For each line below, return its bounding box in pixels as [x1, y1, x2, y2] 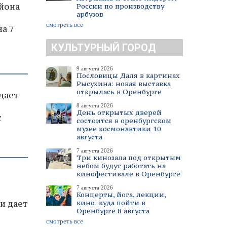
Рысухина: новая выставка [77, 79, 171, 88]
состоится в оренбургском [77, 116, 171, 125]
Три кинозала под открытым [77, 153, 181, 162]
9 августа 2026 [77, 65, 113, 71]
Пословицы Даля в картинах [77, 71, 180, 80]
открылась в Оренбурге [77, 87, 162, 96]
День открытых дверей [77, 108, 162, 117]
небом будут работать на [77, 161, 166, 170]
